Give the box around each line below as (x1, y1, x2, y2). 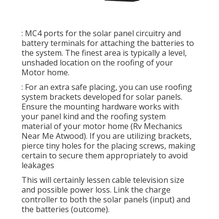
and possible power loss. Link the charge (22, 184, 171, 196)
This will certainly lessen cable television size (22, 175, 184, 186)
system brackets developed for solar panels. (22, 91, 182, 103)
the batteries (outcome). (22, 204, 109, 215)
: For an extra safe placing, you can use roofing (22, 82, 192, 93)
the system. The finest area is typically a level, (22, 47, 187, 59)
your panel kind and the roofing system (22, 111, 166, 122)
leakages (22, 160, 54, 171)
